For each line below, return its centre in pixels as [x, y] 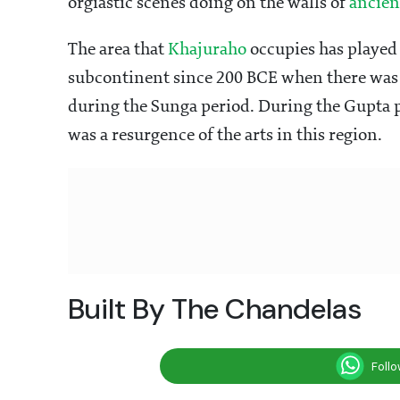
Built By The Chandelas [215, 309]
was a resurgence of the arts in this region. [227, 136]
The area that [118, 50]
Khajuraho [207, 50]
